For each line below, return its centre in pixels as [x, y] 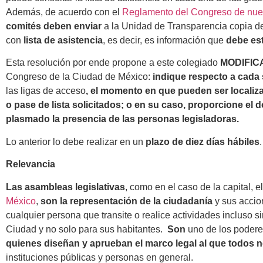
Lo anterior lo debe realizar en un [76, 141]
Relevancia [31, 164]
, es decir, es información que [164, 40]
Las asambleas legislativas [65, 187]
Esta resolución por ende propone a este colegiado [113, 63]
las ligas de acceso [46, 91]
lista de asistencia [63, 40]
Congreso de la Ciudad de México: [79, 77]
